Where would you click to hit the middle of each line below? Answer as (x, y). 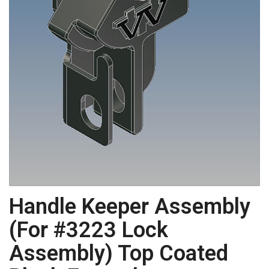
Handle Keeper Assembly (130, 206)
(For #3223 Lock (89, 230)
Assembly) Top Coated (119, 253)
